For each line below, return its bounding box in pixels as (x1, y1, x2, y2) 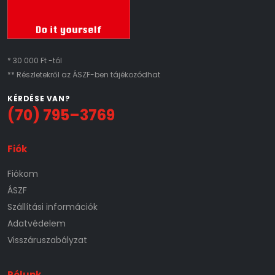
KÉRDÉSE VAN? (7, 93, 71, 104)
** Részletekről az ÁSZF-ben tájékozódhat (7, 69, 160, 80)
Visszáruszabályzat (7, 233, 87, 246)
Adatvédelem (7, 217, 66, 230)
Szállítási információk (7, 200, 98, 213)
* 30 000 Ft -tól (7, 55, 62, 66)
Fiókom (7, 167, 38, 180)
